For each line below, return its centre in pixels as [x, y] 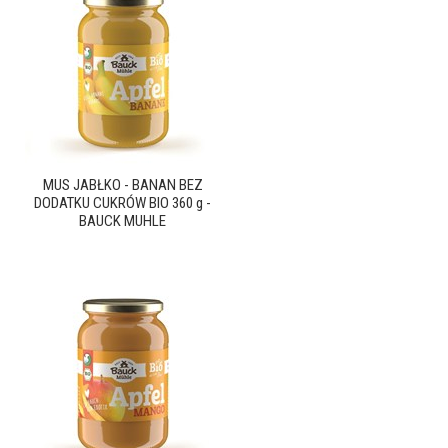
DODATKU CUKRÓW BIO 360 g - [122, 203]
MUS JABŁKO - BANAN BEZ [122, 185]
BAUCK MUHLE [122, 221]
